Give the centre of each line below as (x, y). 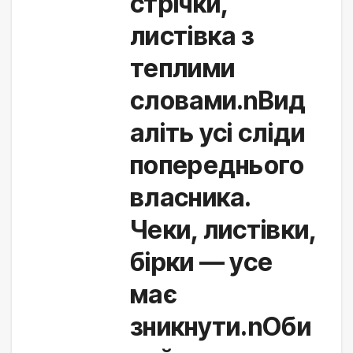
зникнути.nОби (221, 327)
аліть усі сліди (218, 133)
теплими (183, 69)
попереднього (217, 165)
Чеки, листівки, (223, 230)
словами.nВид (218, 101)
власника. (191, 198)
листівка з (192, 36)
